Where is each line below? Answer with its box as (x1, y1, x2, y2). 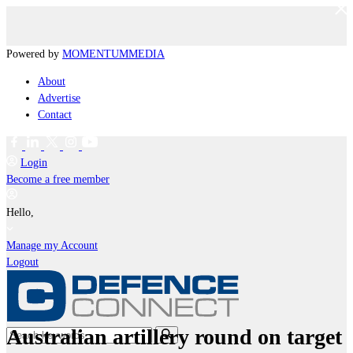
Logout (6, 256, 39, 268)
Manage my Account (6, 240, 98, 251)
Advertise (38, 92, 80, 104)
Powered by (6, 48, 62, 60)
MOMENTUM (62, 48, 128, 60)
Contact (38, 109, 72, 121)
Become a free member (6, 173, 110, 185)
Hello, (6, 206, 37, 218)
